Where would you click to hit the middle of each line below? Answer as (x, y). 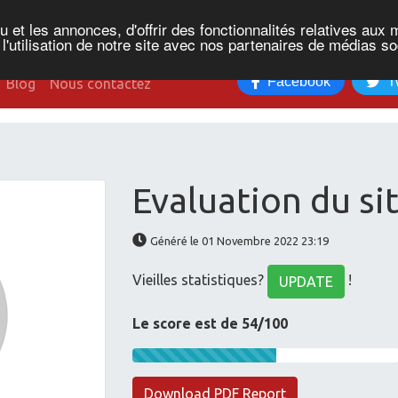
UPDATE (306, 282)
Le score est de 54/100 (211, 323)
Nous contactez (100, 84)
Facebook (299, 81)
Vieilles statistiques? (200, 280)
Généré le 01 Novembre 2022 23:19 (240, 241)
